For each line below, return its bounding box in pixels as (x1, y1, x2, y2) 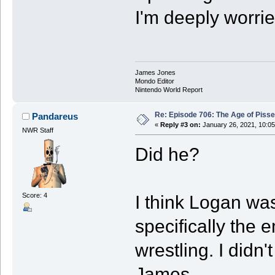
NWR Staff (21, 126, 53, 134)
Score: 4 (21, 191, 47, 199)
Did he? (134, 144, 199, 165)
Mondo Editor (134, 77, 174, 85)
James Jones (134, 69, 176, 77)
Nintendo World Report (134, 86, 203, 94)
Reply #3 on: (160, 121, 201, 129)
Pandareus (32, 111, 79, 122)
